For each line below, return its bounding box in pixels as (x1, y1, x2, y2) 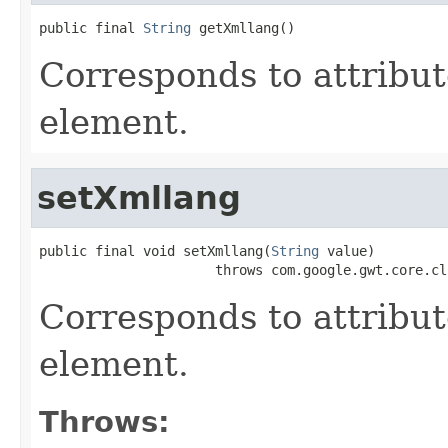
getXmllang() (191, 19, 295, 36)
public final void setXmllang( (39, 242, 271, 259)
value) (319, 242, 375, 259)
